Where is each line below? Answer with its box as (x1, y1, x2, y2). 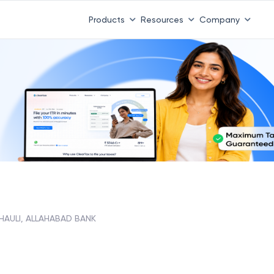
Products (88, 14, 125, 24)
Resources (140, 14, 183, 24)
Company (199, 14, 240, 24)
